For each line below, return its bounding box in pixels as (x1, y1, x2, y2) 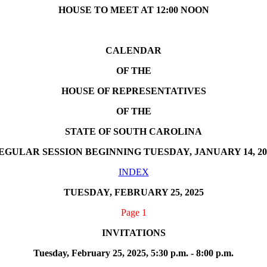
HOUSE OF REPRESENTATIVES (61, 86, 206, 96)
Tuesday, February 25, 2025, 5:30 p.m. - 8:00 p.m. (33, 248, 234, 258)
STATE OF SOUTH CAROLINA (65, 126, 202, 136)
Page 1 (120, 207, 147, 218)
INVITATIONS (101, 228, 166, 238)
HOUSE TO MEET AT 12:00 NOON (58, 5, 209, 15)
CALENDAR (105, 45, 162, 55)
